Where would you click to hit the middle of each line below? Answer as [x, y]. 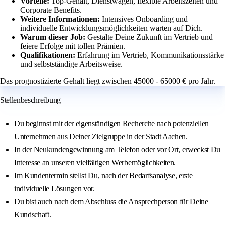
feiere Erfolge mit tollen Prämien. [73, 46]
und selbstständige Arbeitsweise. [71, 64]
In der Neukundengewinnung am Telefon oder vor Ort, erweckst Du [118, 150]
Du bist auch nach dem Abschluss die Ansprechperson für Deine [111, 202]
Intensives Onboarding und [145, 19]
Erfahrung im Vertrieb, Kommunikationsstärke [151, 55]
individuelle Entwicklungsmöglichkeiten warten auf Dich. [111, 28]
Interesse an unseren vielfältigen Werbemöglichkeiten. [95, 163]
